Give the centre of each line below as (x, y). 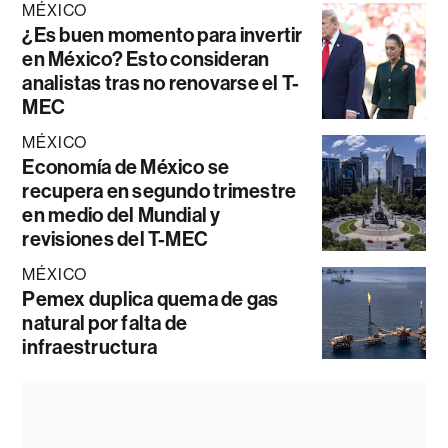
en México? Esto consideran (146, 58)
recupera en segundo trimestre (159, 190)
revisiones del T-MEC (115, 238)
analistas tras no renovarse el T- (161, 82)
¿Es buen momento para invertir (162, 34)
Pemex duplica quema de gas (150, 298)
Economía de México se (126, 166)
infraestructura (89, 346)
